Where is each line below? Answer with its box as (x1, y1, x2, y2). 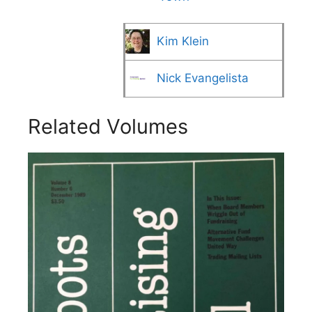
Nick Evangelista (157, 71, 249, 85)
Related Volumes (28, 114, 188, 139)
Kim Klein (157, 34, 209, 48)
